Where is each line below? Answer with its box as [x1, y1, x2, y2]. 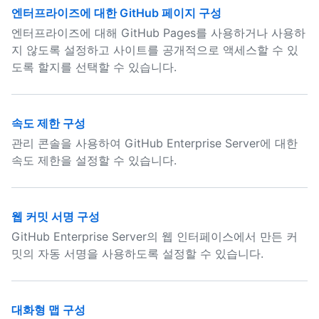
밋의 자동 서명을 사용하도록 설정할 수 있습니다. [11, 246, 263, 261]
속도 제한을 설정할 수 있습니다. [11, 153, 177, 167]
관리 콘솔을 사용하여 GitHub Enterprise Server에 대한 [11, 136, 298, 150]
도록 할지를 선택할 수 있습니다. [11, 60, 177, 74]
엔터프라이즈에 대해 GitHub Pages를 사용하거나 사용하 [11, 26, 305, 40]
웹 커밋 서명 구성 [11, 209, 100, 224]
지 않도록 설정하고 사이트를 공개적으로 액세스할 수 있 [11, 43, 298, 57]
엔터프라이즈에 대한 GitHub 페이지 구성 [11, 6, 221, 20]
